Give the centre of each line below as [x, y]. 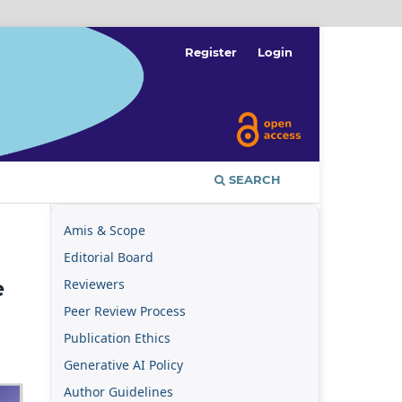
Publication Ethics [117, 338]
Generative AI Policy [123, 364]
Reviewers [94, 284]
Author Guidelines [118, 391]
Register [211, 52]
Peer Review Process [125, 311]
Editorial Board [109, 258]
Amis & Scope [105, 231]
